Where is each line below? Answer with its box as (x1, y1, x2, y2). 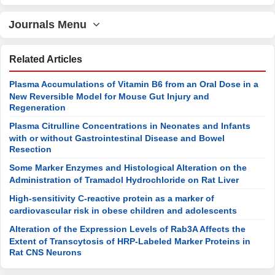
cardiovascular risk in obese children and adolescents (9, 206, 237, 214)
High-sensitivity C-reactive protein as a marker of (9, 193, 214, 203)
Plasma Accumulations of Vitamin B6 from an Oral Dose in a (9, 79, 258, 89)
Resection (9, 144, 52, 153)
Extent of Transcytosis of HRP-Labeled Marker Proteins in (9, 236, 250, 245)
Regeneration (9, 103, 66, 111)
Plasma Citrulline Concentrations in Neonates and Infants (9, 121, 250, 131)
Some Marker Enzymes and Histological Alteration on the (9, 163, 247, 172)
